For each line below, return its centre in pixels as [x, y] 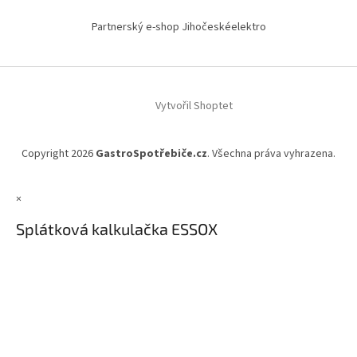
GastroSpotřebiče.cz [151, 153]
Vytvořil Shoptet [194, 106]
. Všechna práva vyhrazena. [271, 153]
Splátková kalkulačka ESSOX [117, 229]
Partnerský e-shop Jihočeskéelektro [178, 27]
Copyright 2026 [59, 153]
